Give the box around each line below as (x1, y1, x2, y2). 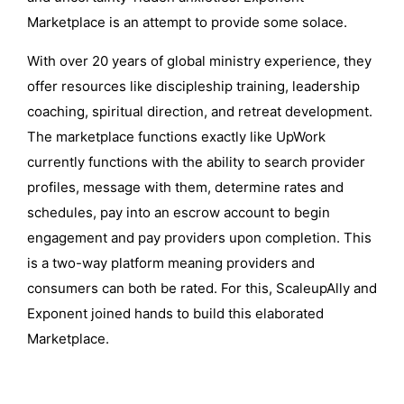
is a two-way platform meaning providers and (27, 254, 315, 271)
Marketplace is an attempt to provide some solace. (27, 14, 351, 31)
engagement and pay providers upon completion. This (27, 229, 372, 246)
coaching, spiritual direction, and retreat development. (27, 103, 372, 120)
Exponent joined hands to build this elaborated (27, 305, 324, 322)
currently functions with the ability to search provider (27, 153, 365, 170)
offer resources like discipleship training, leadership (27, 78, 360, 95)
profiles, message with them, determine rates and (27, 179, 344, 196)
